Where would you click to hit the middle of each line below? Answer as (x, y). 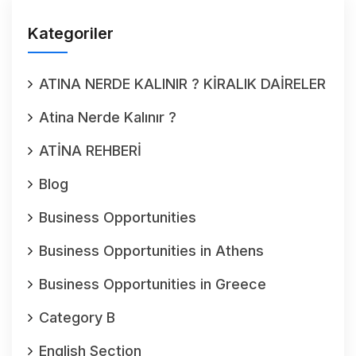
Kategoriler (71, 33)
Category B (77, 317)
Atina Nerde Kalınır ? (108, 117)
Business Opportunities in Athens (151, 250)
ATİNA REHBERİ (90, 150)
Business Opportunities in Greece (153, 284)
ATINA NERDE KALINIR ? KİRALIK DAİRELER (182, 83)
